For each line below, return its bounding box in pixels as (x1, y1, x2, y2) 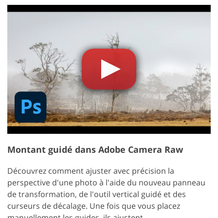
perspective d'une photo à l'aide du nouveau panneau (7, 177, 205, 188)
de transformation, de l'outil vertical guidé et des (7, 188, 186, 200)
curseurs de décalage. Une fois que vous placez (7, 200, 180, 211)
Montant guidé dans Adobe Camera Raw (7, 143, 183, 155)
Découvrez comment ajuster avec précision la (7, 165, 174, 176)
